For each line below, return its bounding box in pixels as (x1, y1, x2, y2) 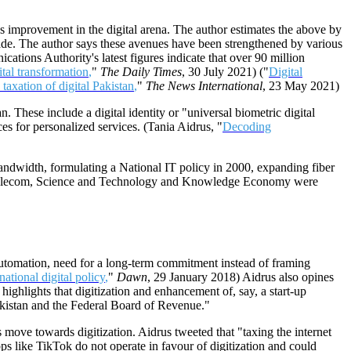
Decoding (223, 120, 271, 134)
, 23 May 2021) (262, 79, 339, 93)
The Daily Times (100, 65, 182, 79)
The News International (146, 79, 262, 93)
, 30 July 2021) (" (182, 65, 269, 79)
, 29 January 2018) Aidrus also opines (147, 270, 334, 284)
